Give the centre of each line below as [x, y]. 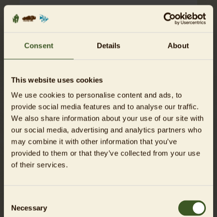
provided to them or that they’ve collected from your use [106, 153]
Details [108, 45]
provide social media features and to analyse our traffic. [105, 107]
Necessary [29, 208]
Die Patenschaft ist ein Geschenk [89, 29]
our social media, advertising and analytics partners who [106, 130]
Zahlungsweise [57, 94]
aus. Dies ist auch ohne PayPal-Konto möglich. [94, 118]
